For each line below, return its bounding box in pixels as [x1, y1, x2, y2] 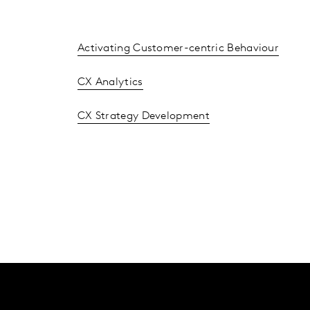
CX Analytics [77, 76, 143, 88]
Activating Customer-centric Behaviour [77, 42, 280, 54]
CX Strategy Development [77, 110, 210, 122]
